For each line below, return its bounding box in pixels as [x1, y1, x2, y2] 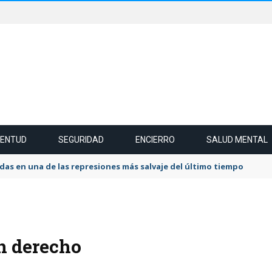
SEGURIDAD [58, 135, 104, 144]
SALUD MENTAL [206, 135, 268, 144]
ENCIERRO [135, 135, 175, 144]
